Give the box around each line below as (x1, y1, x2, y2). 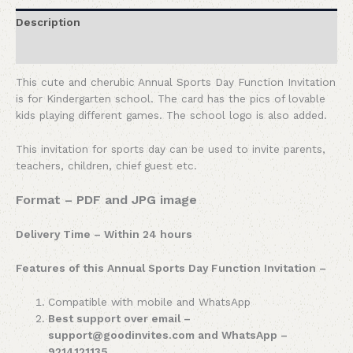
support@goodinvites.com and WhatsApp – (48, 328, 288, 341)
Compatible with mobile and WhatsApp (48, 295, 251, 308)
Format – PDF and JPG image (16, 191, 197, 207)
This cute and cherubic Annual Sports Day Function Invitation (16, 76, 336, 89)
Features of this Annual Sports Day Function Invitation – (16, 261, 326, 274)
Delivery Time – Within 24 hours (16, 227, 192, 240)
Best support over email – (48, 311, 191, 325)
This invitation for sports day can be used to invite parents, (16, 143, 325, 156)
